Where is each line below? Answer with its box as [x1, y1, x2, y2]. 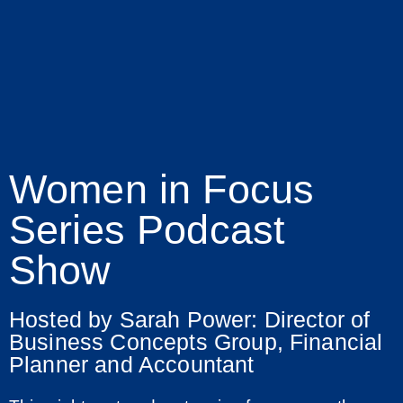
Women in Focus [9, 166, 315, 212]
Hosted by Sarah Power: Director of [9, 306, 371, 332]
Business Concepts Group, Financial [9, 328, 383, 354]
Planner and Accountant [9, 351, 255, 377]
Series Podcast [9, 206, 286, 253]
